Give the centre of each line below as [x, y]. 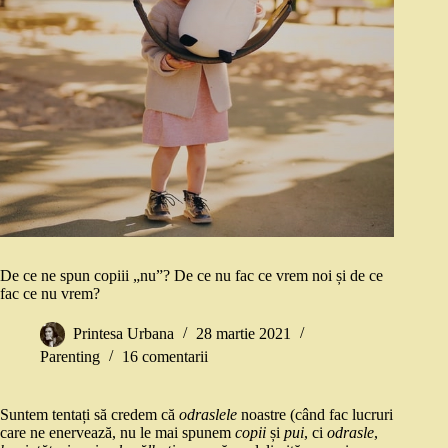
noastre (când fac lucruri [317, 415]
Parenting [70, 357]
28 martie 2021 [243, 334]
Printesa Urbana [123, 334]
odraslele [210, 415]
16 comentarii [165, 357]
